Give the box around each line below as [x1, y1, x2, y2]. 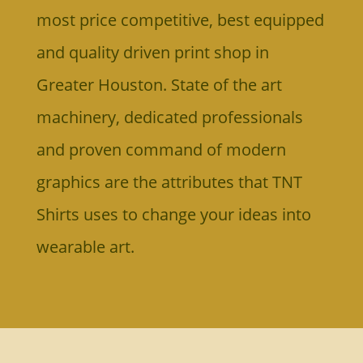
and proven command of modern [36, 138, 286, 160]
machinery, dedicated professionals [36, 105, 303, 128]
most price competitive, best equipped [36, 8, 324, 31]
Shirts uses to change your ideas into [36, 203, 311, 225]
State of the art [170, 73, 282, 96]
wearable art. [36, 235, 135, 258]
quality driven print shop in [68, 41, 269, 63]
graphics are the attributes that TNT [36, 170, 302, 193]
